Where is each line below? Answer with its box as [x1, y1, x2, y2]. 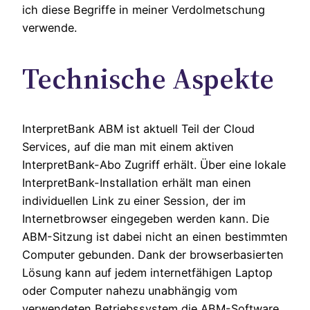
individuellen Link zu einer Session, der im [22, 194, 246, 208]
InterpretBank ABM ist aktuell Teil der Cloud [22, 122, 255, 136]
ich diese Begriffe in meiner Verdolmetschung [22, 3, 265, 17]
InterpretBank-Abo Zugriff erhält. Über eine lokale [22, 158, 286, 172]
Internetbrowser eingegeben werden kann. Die [22, 212, 269, 226]
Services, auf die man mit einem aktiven [22, 140, 234, 154]
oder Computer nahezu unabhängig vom [22, 284, 237, 298]
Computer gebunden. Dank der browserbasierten [22, 248, 284, 262]
